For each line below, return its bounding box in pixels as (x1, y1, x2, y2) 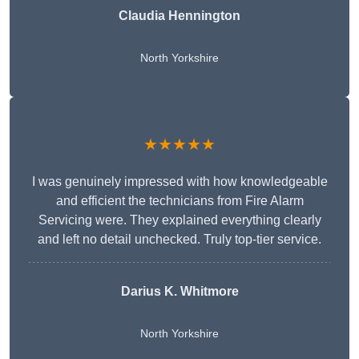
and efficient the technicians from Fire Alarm (55, 194, 304, 208)
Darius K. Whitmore (120, 284, 239, 299)
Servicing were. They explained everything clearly (38, 213, 321, 228)
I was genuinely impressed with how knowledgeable (31, 175, 328, 189)
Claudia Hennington (119, 9, 240, 23)
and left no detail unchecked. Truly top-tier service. (38, 232, 321, 247)
